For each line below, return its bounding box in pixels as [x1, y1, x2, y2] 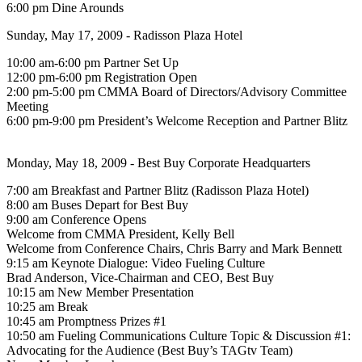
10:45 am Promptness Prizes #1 [6, 314, 166, 328]
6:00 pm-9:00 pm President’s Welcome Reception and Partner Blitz [6, 113, 347, 128]
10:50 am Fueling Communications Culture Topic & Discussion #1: [6, 328, 351, 343]
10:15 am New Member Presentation [6, 284, 194, 299]
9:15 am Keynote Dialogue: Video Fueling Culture [6, 255, 265, 270]
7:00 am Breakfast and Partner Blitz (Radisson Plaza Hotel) [6, 183, 309, 197]
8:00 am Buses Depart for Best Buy [6, 197, 188, 212]
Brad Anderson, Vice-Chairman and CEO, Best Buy [6, 270, 274, 284]
